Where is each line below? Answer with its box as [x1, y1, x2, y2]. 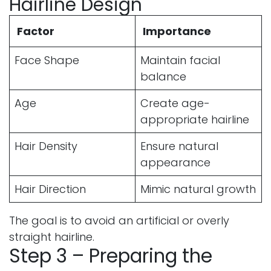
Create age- [140, 95, 210, 111]
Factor [17, 23, 54, 39]
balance [140, 68, 186, 84]
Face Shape [15, 52, 79, 68]
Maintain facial [140, 52, 220, 68]
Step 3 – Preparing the [9, 242, 212, 269]
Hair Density [15, 138, 77, 154]
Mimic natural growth [140, 181, 256, 197]
